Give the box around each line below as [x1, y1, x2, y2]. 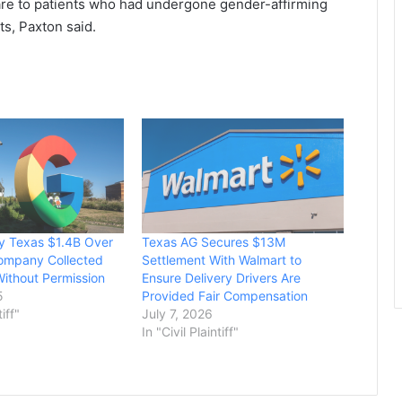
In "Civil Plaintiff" [142, 324, 240, 340]
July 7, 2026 [142, 306, 214, 322]
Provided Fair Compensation [142, 288, 309, 304]
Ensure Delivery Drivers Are [142, 270, 301, 286]
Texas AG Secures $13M [142, 234, 286, 250]
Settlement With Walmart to [142, 252, 302, 268]
